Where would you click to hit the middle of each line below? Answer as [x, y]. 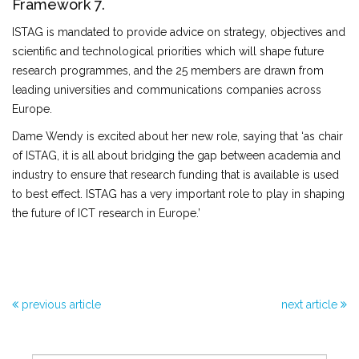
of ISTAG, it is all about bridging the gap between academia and [176, 155]
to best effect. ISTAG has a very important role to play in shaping [178, 194]
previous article [60, 305]
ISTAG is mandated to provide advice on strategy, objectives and [179, 32]
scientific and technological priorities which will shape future [168, 51]
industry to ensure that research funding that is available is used [175, 175]
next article [311, 305]
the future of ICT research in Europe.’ [106, 213]
